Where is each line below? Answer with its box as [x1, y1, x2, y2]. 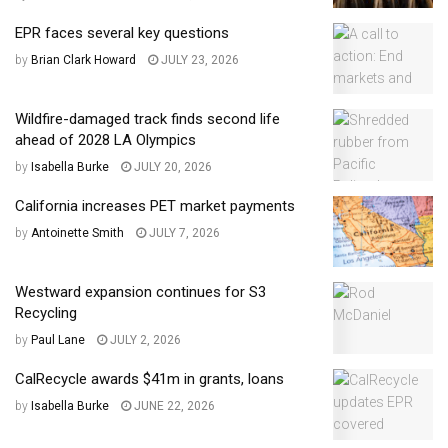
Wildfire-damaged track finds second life [15, 110, 280, 129]
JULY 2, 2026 [107, 333, 181, 348]
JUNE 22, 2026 [131, 398, 215, 413]
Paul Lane [31, 333, 85, 348]
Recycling [15, 304, 77, 323]
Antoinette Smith [31, 225, 124, 240]
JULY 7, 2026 [146, 225, 220, 240]
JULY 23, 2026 [158, 52, 239, 67]
